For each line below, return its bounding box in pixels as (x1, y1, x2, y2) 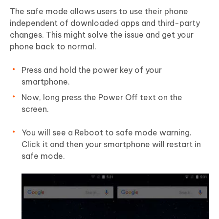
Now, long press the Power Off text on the (22, 92, 182, 103)
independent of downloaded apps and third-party (10, 18, 200, 28)
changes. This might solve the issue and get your (10, 30, 194, 40)
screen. (22, 104, 49, 114)
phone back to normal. (10, 42, 96, 52)
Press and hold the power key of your (22, 65, 162, 75)
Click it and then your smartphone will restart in (22, 139, 201, 150)
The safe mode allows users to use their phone (10, 6, 188, 17)
